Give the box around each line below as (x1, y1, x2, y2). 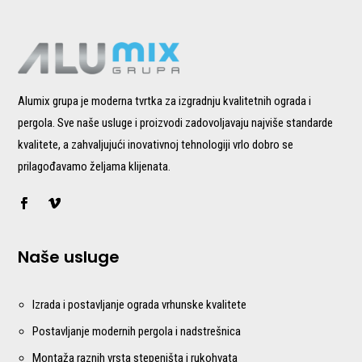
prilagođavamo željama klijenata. (18, 158, 171, 174)
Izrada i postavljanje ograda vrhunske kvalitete (32, 297, 247, 312)
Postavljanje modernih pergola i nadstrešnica (32, 323, 242, 339)
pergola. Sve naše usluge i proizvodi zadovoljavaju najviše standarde (18, 115, 334, 130)
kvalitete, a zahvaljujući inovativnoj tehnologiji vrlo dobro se (18, 137, 294, 152)
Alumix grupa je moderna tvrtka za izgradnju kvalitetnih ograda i (18, 93, 312, 108)
